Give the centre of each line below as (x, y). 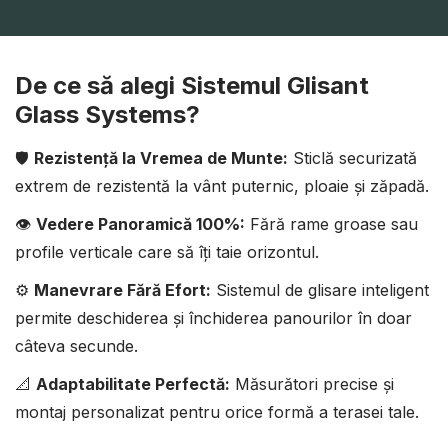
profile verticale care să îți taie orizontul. (167, 252)
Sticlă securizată (352, 158)
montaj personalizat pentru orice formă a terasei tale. (217, 412)
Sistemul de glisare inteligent (320, 290)
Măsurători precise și (312, 384)
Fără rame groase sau (331, 224)
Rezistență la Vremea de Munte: (161, 158)
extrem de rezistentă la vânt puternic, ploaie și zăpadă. (222, 186)
